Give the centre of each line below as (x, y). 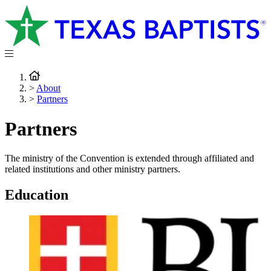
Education (37, 194)
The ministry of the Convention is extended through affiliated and (129, 158)
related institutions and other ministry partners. (93, 169)
